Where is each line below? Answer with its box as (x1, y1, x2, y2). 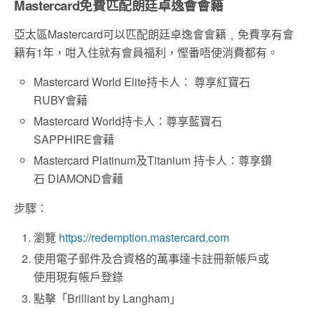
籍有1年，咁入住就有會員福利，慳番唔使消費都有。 (14, 43, 278, 60)
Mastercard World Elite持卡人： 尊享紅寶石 (34, 73, 251, 90)
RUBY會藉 (34, 91, 88, 108)
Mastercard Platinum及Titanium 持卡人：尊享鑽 (34, 152, 273, 169)
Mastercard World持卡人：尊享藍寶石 (34, 113, 223, 130)
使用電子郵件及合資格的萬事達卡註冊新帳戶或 (34, 250, 270, 267)
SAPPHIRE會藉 (34, 131, 115, 148)
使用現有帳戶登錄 (34, 268, 124, 285)
